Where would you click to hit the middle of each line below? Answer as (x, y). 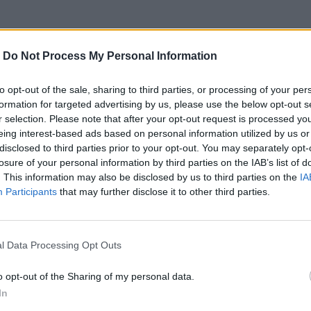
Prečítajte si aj (155, 244)
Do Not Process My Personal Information (110, 56)
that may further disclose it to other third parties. (163, 191)
